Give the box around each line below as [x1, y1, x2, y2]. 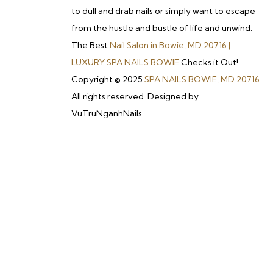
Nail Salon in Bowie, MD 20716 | [110, 40, 230, 51]
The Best [71, 40, 110, 51]
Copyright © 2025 [71, 74, 144, 85]
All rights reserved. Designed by [71, 91, 199, 102]
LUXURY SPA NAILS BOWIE [71, 57, 181, 68]
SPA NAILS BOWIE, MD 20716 [144, 74, 260, 85]
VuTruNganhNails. [71, 108, 144, 119]
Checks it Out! [181, 57, 238, 68]
